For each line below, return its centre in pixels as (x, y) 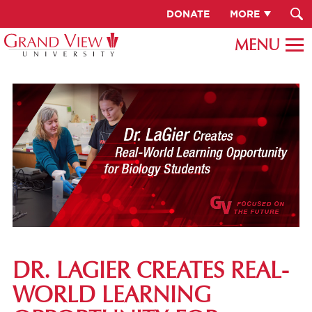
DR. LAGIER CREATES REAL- (150, 273)
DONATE (188, 14)
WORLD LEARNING (111, 297)
